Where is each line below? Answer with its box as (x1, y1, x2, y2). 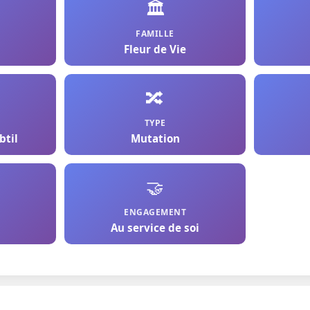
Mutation (130, 131, 180, 145)
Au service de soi (111, 221, 199, 235)
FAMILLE (136, 28, 174, 39)
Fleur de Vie (124, 42, 186, 56)
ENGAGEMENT (124, 206, 186, 218)
